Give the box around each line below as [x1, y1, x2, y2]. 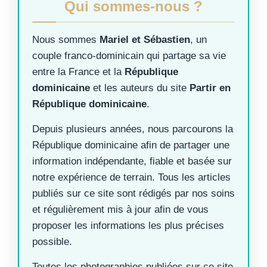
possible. [32, 236, 72, 248]
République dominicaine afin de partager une [32, 139, 229, 151]
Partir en [190, 82, 231, 94]
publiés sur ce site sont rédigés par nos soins [32, 188, 235, 200]
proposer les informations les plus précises [32, 220, 224, 232]
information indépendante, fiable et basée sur [32, 156, 232, 167]
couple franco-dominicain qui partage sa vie [32, 50, 226, 62]
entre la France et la [32, 66, 125, 78]
